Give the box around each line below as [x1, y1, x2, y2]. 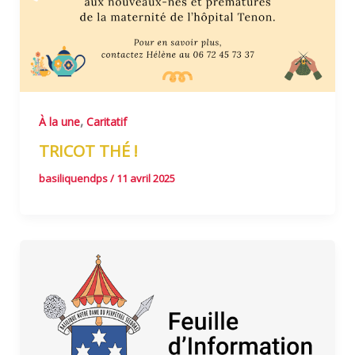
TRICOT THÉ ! [38, 140, 138, 162]
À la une [38, 113, 80, 129]
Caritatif [86, 113, 127, 129]
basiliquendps [38, 171, 110, 186]
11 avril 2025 [116, 171, 175, 186]
